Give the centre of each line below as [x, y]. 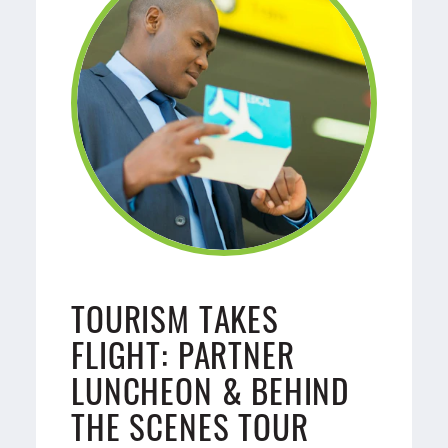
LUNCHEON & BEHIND [210, 389]
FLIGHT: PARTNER [183, 353]
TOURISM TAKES [175, 317]
